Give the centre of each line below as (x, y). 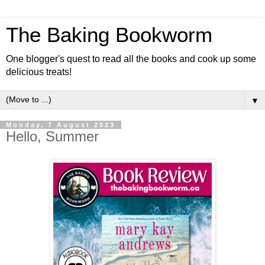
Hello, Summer (52, 136)
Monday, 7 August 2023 (61, 125)
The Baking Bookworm (109, 35)
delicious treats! (39, 72)
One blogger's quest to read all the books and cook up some (131, 59)
